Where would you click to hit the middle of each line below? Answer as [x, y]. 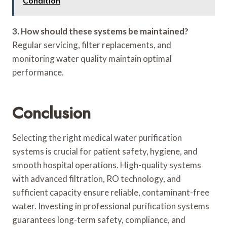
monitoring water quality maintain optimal [92, 58]
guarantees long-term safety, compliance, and [99, 219]
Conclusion [51, 113]
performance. [38, 72]
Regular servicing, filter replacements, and [92, 45]
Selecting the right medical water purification [97, 137]
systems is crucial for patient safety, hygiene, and [105, 151]
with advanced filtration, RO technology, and [97, 178]
